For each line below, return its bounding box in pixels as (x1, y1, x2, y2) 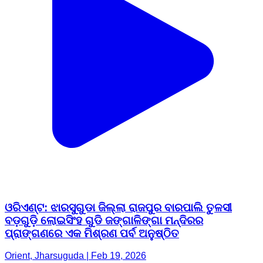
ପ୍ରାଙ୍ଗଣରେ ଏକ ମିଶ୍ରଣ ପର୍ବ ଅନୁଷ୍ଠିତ (5, 227, 179, 240)
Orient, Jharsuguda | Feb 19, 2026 (5, 251, 146, 261)
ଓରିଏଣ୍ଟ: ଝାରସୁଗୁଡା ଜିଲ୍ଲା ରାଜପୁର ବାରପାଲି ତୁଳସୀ (5, 201, 232, 214)
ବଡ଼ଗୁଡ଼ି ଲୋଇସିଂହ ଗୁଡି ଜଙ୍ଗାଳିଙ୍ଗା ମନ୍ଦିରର (5, 214, 203, 227)
